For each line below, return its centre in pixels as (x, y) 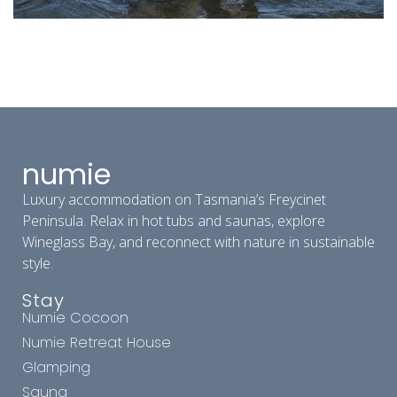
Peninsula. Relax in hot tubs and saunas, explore (174, 221)
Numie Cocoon (75, 318)
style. (38, 264)
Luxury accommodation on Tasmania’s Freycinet (174, 200)
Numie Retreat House (97, 343)
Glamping (56, 368)
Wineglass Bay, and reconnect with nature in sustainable (198, 242)
